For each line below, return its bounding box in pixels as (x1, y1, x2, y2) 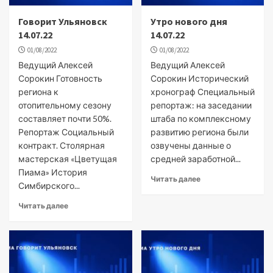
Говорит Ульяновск (18, 15, 107, 27)
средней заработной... (150, 154, 241, 164)
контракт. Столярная (18, 140, 105, 151)
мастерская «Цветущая (18, 154, 117, 164)
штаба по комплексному (150, 113, 251, 124)
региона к (18, 87, 58, 97)
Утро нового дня (150, 15, 227, 27)
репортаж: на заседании (150, 100, 252, 110)
